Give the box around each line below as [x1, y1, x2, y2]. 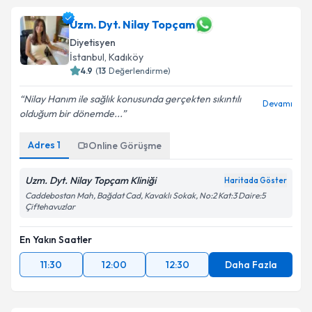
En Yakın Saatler [19, 233, 92, 246]
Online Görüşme [88, 139, 162, 152]
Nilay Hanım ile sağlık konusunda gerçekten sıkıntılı [24, 93, 241, 105]
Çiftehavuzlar [25, 201, 75, 212]
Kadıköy [109, 51, 143, 63]
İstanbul [70, 51, 104, 63]
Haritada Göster [224, 175, 287, 185]
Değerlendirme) [109, 65, 171, 76]
